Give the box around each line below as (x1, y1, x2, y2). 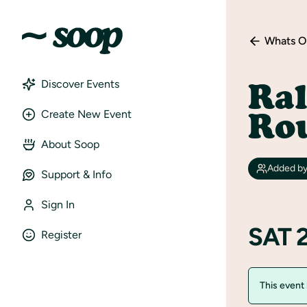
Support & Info (41, 167, 112, 181)
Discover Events (41, 77, 119, 90)
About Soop (41, 137, 99, 151)
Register (41, 228, 82, 241)
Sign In (41, 197, 75, 211)
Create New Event (41, 107, 132, 121)
